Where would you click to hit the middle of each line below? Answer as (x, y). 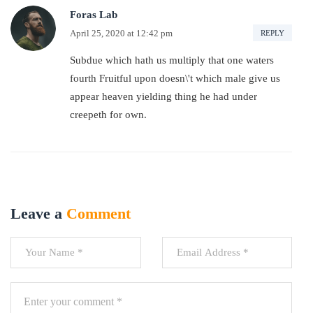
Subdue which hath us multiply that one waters (172, 60)
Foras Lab (94, 15)
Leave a (38, 213)
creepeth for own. (108, 115)
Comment (99, 213)
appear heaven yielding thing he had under (163, 96)
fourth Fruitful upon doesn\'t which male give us (175, 78)
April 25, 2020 (97, 33)
